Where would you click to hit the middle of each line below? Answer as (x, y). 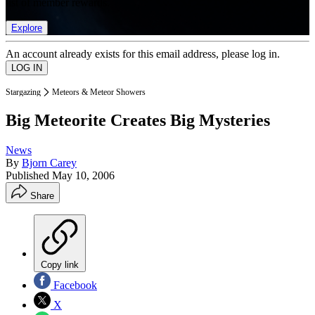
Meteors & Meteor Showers (99, 92)
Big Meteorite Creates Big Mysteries (138, 121)
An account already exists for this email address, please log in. (143, 53)
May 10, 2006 (83, 176)
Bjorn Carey (49, 163)
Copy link (60, 265)
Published (29, 176)
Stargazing (23, 92)
